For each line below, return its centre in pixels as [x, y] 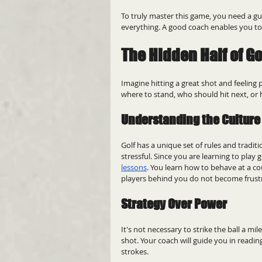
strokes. [135, 251]
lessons [134, 167]
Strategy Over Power [174, 204]
